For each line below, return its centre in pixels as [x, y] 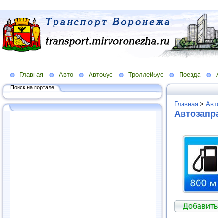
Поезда [190, 74]
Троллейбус [146, 74]
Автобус [101, 74]
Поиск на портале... [34, 87]
